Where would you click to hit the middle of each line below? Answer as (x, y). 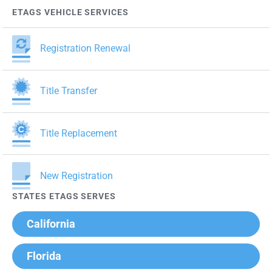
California (51, 223)
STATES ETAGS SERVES (64, 196)
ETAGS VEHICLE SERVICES (71, 12)
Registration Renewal (85, 49)
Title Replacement (79, 133)
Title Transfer (69, 91)
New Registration (76, 175)
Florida (44, 256)
